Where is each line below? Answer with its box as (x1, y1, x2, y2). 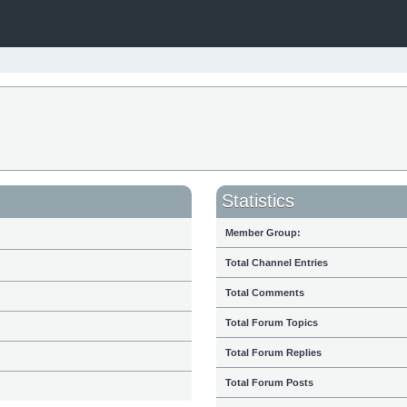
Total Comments (225, 287, 304, 298)
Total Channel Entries (225, 257, 328, 268)
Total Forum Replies (225, 347, 322, 358)
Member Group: (225, 227, 301, 238)
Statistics (222, 191, 294, 211)
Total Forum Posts (225, 377, 313, 388)
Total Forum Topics (225, 317, 318, 328)
